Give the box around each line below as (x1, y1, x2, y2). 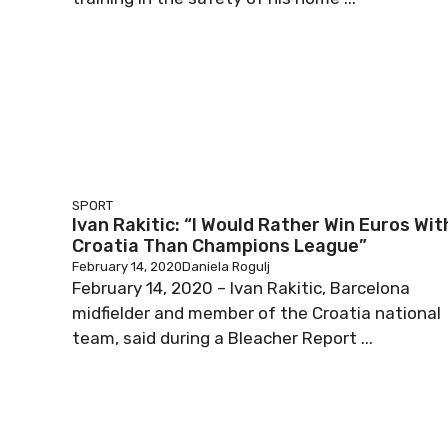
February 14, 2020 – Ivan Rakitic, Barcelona (72, 278, 410, 298)
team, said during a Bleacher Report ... (72, 328, 373, 348)
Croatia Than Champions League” (72, 235, 367, 257)
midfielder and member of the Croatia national (72, 303, 441, 323)
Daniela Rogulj (182, 259, 270, 274)
